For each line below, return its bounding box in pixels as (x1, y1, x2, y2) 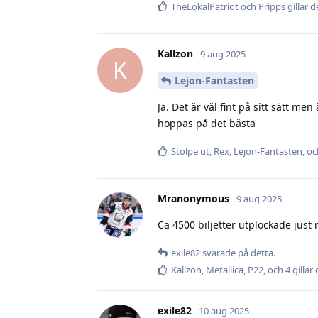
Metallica (206, 263, 243, 276)
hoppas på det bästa (158, 116, 256, 131)
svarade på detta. (200, 246, 275, 259)
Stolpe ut (171, 145, 209, 158)
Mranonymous (158, 191, 229, 205)
